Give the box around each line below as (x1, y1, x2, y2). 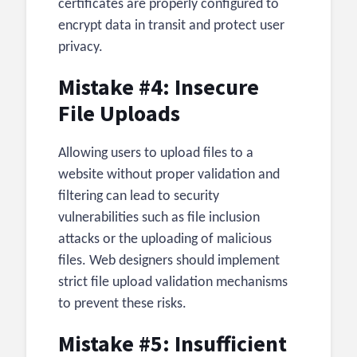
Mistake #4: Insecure (58, 73, 259, 102)
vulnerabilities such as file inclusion (58, 210, 260, 226)
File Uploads (58, 99, 180, 128)
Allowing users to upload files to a (58, 146, 253, 162)
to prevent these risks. (58, 296, 186, 312)
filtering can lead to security (58, 189, 219, 205)
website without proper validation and (58, 167, 280, 183)
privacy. (58, 40, 103, 56)
